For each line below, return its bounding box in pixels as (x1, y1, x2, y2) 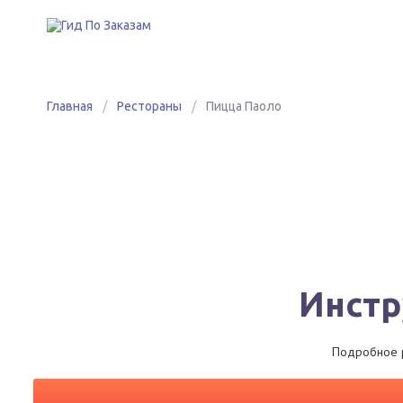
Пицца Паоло (206, 99, 282, 113)
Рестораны (117, 99, 182, 113)
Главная (47, 99, 93, 113)
